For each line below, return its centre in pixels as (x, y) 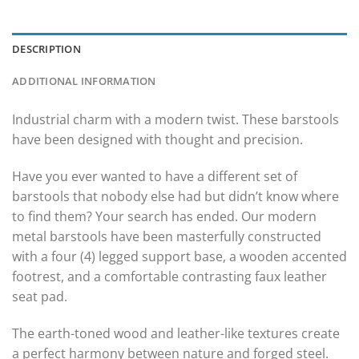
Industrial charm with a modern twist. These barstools (175, 120)
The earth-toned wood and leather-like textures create (176, 334)
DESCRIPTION (46, 49)
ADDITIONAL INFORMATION (84, 81)
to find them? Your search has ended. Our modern (164, 217)
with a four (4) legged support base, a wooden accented (179, 257)
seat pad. (40, 297)
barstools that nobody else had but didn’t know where (175, 197)
